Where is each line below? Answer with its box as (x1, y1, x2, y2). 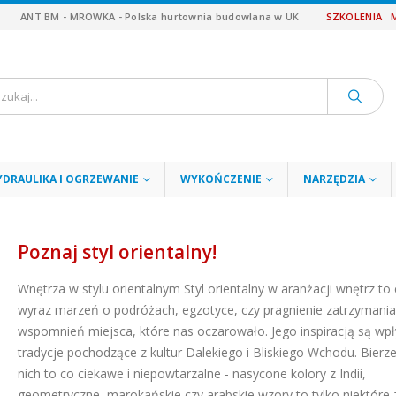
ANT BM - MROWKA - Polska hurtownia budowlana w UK (20, 10, 300, 23)
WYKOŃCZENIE (180, 171, 262, 187)
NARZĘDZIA (303, 171, 365, 187)
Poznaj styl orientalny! (18, 240, 217, 265)
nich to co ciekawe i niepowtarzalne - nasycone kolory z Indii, (18, 365, 367, 383)
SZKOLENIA (325, 10, 383, 23)
